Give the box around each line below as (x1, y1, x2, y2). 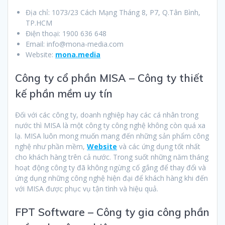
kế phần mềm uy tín (15, 86, 113, 100)
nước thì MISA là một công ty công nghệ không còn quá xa (15, 120, 205, 130)
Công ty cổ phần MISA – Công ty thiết (15, 71, 203, 84)
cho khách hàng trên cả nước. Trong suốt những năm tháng (15, 152, 208, 162)
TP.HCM (26, 18, 52, 28)
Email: (26, 39, 47, 49)
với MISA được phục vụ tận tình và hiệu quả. (15, 183, 158, 193)
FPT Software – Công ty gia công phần (15, 205, 209, 218)
